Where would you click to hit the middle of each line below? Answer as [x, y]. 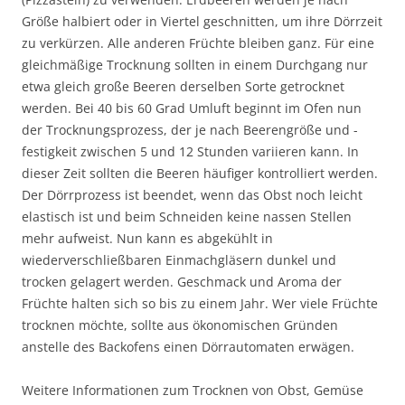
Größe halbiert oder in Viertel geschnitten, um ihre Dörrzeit [202, 22]
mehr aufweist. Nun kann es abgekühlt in [147, 239]
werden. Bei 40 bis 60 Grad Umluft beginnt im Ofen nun [192, 108]
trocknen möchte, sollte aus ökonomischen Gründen [180, 325]
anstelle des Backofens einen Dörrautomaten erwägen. [188, 347]
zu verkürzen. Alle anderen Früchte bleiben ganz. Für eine [198, 43]
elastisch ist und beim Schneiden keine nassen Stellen [187, 217]
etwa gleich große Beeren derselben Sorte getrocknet [183, 87]
